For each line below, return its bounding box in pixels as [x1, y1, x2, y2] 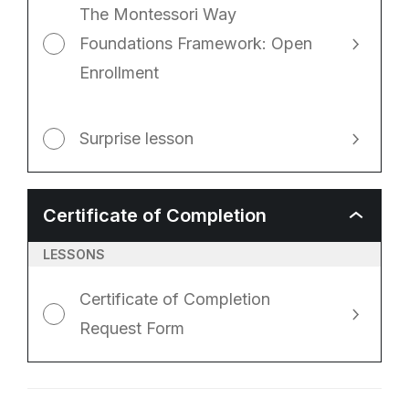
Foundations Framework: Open [79, 34, 312, 53]
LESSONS [43, 246, 105, 262]
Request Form [79, 319, 184, 338]
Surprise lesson [79, 129, 194, 148]
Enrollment [79, 63, 159, 82]
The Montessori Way [79, 5, 236, 24]
